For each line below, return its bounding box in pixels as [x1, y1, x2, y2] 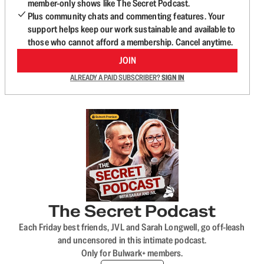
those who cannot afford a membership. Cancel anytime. [28, 36, 233, 48]
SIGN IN [161, 72, 184, 82]
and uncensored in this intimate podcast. [57, 234, 207, 246]
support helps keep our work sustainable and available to [28, 23, 236, 35]
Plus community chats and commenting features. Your [28, 10, 225, 22]
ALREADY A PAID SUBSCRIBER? [70, 72, 161, 82]
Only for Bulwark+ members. [81, 247, 183, 259]
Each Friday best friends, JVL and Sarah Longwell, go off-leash [19, 221, 245, 233]
